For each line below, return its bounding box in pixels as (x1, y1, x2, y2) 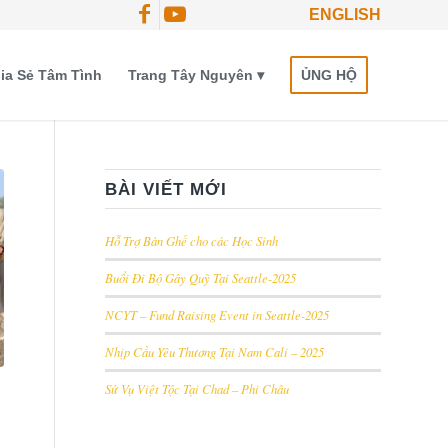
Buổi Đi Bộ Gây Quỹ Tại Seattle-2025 (105, 269, 297, 286)
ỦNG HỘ (301, 67, 357, 83)
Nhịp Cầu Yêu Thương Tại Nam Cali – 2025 (105, 343, 325, 360)
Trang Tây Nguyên (128, 67, 253, 83)
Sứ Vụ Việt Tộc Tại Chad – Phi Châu (105, 380, 290, 397)
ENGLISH (309, 6, 381, 23)
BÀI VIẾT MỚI (105, 180, 228, 198)
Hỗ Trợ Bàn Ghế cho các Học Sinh (105, 232, 279, 249)
